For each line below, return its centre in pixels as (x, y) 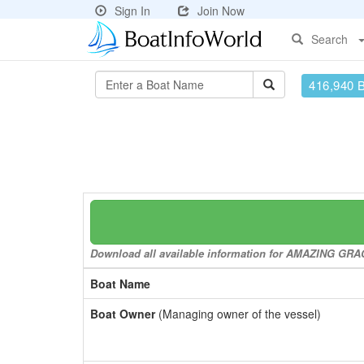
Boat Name (120, 284)
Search (329, 39)
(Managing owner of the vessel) (238, 314)
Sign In (132, 11)
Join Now (221, 11)
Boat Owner (123, 314)
